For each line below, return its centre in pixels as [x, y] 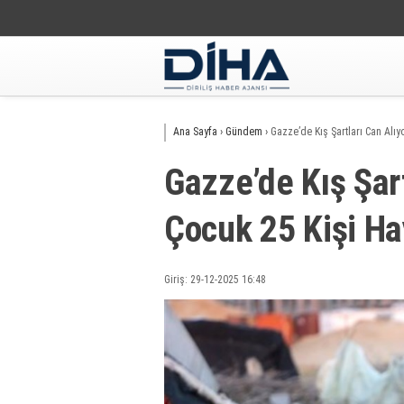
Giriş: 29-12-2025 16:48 [215, 280]
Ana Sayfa [195, 132]
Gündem [244, 132]
